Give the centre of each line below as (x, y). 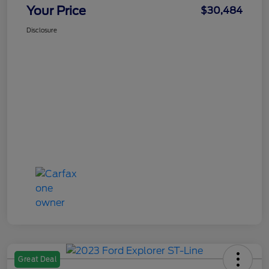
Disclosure (42, 30)
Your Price (56, 11)
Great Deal (37, 259)
